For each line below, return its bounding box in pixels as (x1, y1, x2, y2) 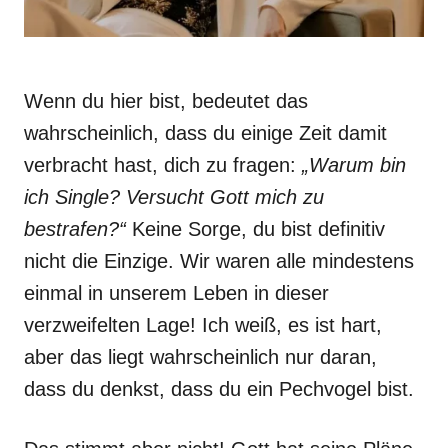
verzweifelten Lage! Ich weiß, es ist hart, (24, 314, 382, 336)
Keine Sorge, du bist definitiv (132, 218, 385, 240)
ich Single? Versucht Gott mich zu (24, 186, 324, 208)
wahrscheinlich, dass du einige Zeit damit (24, 122, 387, 144)
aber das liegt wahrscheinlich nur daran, (24, 346, 377, 368)
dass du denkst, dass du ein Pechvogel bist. (24, 378, 414, 400)
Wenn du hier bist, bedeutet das (24, 90, 308, 112)
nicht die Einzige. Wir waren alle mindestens (24, 250, 414, 272)
